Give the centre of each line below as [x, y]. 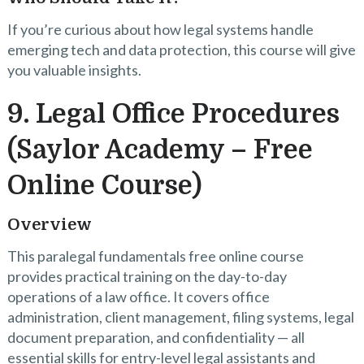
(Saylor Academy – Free [160, 149]
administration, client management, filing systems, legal [180, 316]
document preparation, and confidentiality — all [156, 337]
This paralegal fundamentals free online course [155, 256]
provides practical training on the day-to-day [147, 276]
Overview [49, 224]
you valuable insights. [74, 69]
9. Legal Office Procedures [173, 114]
